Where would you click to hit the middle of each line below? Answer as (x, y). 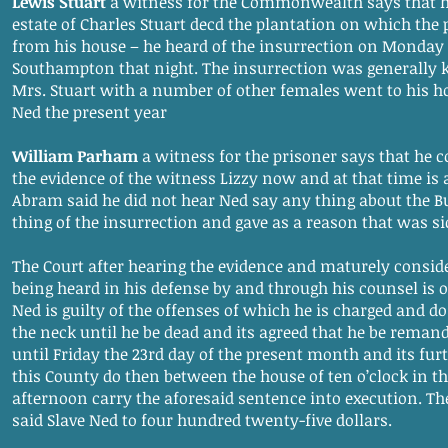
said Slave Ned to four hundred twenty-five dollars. (202, 420)
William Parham (75, 156)
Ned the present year (89, 112)
